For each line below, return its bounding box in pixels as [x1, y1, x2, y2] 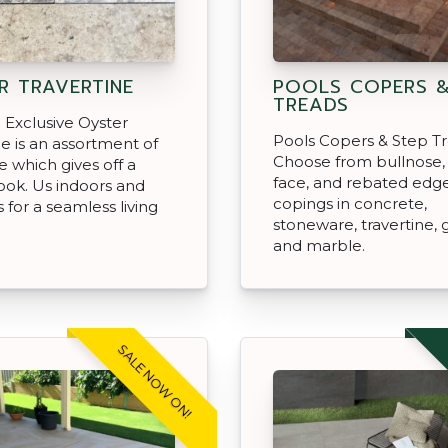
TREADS [273, 90, 349, 119]
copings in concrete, [273, 193, 427, 213]
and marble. [273, 235, 365, 255]
